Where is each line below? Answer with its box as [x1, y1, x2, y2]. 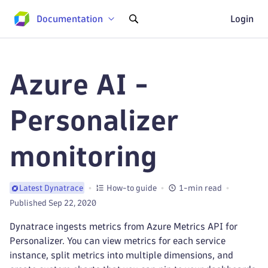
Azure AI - [10, 71, 148, 98]
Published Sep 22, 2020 [10, 199, 96, 207]
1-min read [179, 184, 222, 192]
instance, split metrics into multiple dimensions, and [10, 251, 233, 260]
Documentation [36, 14, 103, 23]
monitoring [10, 143, 157, 170]
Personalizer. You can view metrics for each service [10, 236, 226, 245]
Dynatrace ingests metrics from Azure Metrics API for [10, 222, 237, 231]
